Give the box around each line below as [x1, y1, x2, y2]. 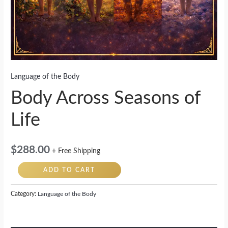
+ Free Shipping [52, 147, 101, 155]
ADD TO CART [43, 167, 96, 174]
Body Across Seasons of [11, 89, 201, 107]
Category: [11, 190, 38, 197]
